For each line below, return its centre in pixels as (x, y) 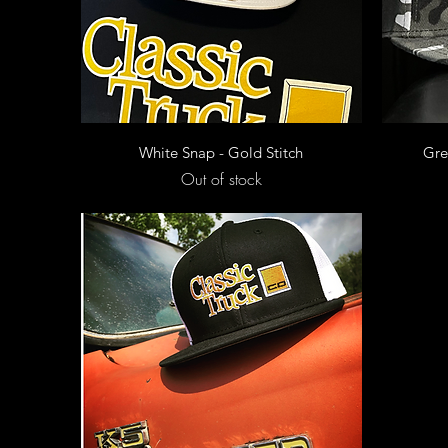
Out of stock (221, 178)
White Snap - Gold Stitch (221, 152)
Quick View (221, 147)
